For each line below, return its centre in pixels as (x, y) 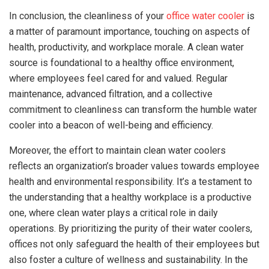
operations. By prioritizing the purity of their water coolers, (131, 228)
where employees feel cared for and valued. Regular (118, 78)
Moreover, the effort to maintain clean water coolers (117, 150)
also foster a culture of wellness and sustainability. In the (128, 259)
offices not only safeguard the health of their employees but (134, 244)
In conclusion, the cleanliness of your (88, 16)
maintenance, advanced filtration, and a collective (111, 94)
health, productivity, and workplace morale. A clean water (126, 47)
